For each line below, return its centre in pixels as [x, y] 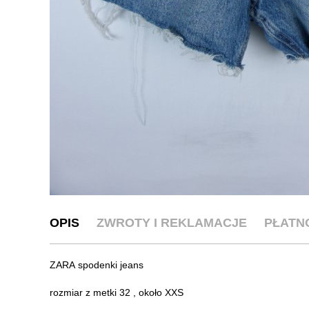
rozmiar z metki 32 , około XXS [117, 292]
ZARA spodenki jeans [97, 265]
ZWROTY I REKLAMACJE [172, 222]
